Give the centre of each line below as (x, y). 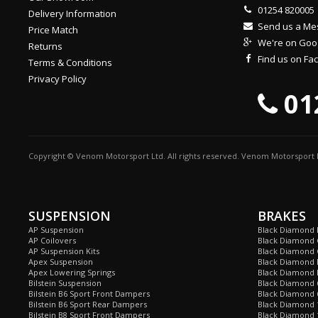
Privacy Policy (57, 79)
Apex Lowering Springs (72, 272)
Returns (45, 46)
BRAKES (282, 216)
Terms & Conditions (70, 62)
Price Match (53, 30)
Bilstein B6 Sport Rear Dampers (88, 304)
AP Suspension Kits (64, 251)
